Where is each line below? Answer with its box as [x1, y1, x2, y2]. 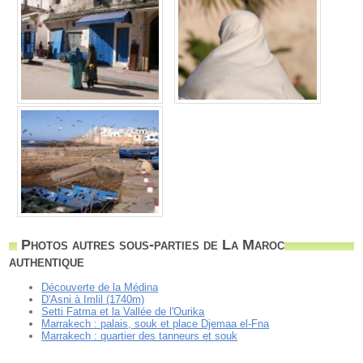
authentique [9, 254, 85, 271]
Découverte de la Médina [41, 281, 159, 294]
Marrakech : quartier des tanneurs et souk [41, 330, 238, 343]
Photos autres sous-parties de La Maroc [21, 237, 285, 254]
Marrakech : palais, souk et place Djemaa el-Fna [41, 318, 270, 331]
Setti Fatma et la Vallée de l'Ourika [41, 305, 205, 318]
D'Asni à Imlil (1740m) [41, 293, 145, 306]
